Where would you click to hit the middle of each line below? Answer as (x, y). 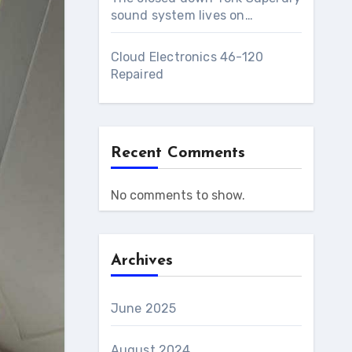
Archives (141, 261)
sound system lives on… (181, 15)
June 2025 (143, 308)
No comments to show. (178, 195)
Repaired (137, 74)
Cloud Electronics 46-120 (187, 57)
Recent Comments (178, 153)
